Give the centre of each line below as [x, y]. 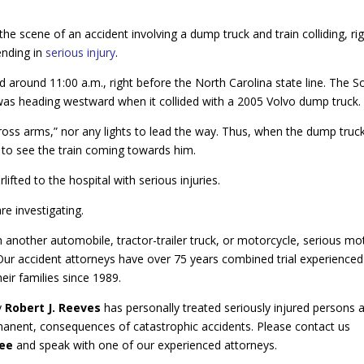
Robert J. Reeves [53, 308]
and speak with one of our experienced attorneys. [147, 345]
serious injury [81, 52]
